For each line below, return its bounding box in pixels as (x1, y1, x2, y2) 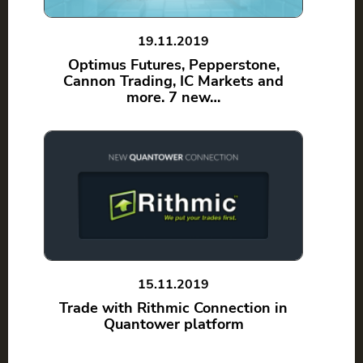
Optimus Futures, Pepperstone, (67, 55, 280, 75)
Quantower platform (103, 314, 244, 334)
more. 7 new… (126, 88, 220, 107)
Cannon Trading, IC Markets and (63, 71, 284, 91)
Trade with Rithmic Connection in (59, 298, 288, 318)
